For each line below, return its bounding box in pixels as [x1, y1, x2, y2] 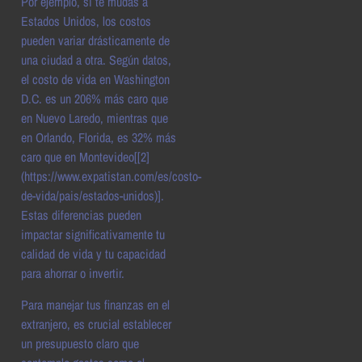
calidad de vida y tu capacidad [21, 245, 166, 263]
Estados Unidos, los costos [21, 12, 151, 31]
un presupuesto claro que [21, 334, 139, 352]
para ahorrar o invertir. [21, 264, 124, 283]
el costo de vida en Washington [21, 70, 170, 89]
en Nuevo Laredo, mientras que [21, 109, 168, 128]
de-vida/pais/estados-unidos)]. [21, 187, 164, 205]
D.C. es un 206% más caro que [21, 90, 168, 108]
